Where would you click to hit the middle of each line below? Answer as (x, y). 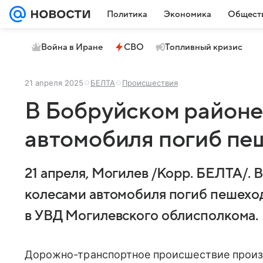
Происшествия (150, 83)
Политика (127, 14)
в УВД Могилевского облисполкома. (142, 216)
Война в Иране (72, 47)
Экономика (188, 14)
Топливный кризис (204, 47)
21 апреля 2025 (54, 83)
